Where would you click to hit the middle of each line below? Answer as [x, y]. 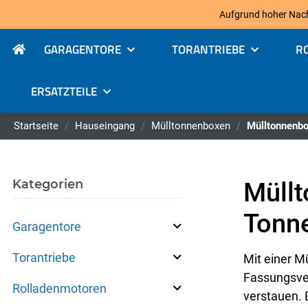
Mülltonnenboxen [191, 126]
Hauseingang [105, 126]
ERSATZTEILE [64, 92]
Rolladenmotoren [59, 289]
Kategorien [48, 185]
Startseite [36, 126]
